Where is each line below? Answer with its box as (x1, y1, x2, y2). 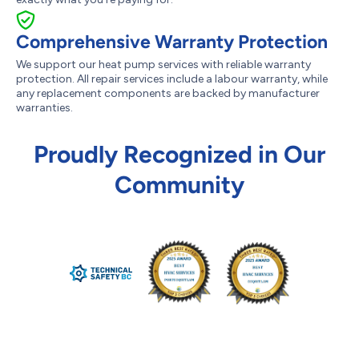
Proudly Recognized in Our (34, 139, 325, 169)
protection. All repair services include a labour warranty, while (16, 72, 328, 86)
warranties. (16, 101, 73, 115)
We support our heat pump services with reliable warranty (16, 58, 311, 71)
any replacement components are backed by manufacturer (16, 87, 320, 100)
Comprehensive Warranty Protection (16, 30, 328, 53)
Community (115, 170, 244, 200)
